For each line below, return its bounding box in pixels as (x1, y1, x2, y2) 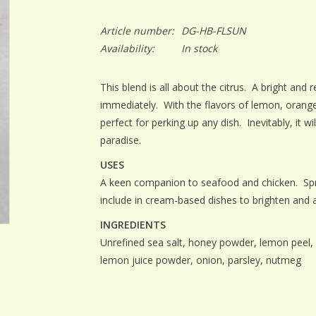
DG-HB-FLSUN (181, 24, 246, 37)
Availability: (99, 42, 154, 55)
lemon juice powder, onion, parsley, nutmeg (99, 253, 301, 267)
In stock (181, 42, 217, 55)
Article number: (99, 24, 174, 37)
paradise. (99, 133, 141, 147)
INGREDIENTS (99, 218, 166, 231)
